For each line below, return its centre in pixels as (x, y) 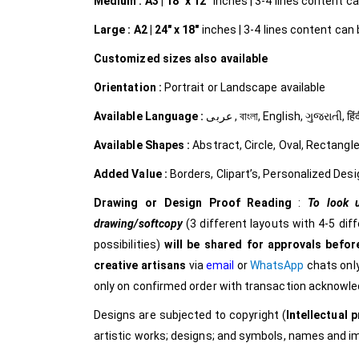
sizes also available (215, 59)
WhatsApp (278, 266)
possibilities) (127, 245)
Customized (127, 59)
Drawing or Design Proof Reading (196, 203)
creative (117, 266)
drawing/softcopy (140, 224)
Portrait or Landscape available (245, 88)
